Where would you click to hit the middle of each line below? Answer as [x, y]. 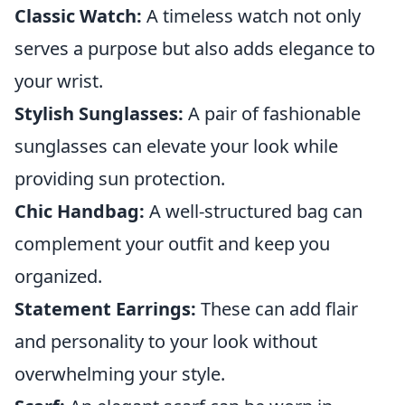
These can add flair [277, 309]
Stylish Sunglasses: [99, 113]
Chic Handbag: [80, 211]
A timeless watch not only [251, 16]
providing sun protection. [120, 179]
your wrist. [59, 81]
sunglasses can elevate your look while [176, 146]
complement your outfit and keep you [172, 244]
